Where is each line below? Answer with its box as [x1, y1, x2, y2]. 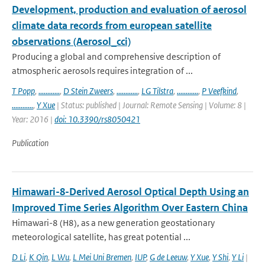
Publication [12, 137, 49, 148]
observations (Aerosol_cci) [12, 35, 131, 48]
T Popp [12, 85, 35, 96]
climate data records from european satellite [12, 19, 212, 32]
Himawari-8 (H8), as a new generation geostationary [12, 217, 215, 228]
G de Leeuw [150, 251, 187, 263]
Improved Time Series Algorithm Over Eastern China [12, 201, 248, 214]
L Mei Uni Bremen [73, 251, 131, 263]
